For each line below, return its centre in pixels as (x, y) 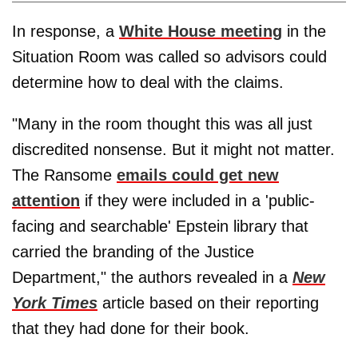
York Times (55, 303)
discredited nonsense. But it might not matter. (173, 150)
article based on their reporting (208, 303)
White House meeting (201, 32)
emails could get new (198, 175)
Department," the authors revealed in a (152, 278)
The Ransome (64, 175)
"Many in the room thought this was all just (162, 124)
